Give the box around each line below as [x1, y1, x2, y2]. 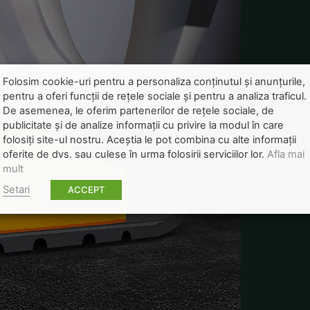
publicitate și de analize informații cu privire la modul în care [3, 118, 284, 131]
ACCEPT [68, 183, 104, 195]
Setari [3, 183, 30, 196]
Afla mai [267, 147, 304, 161]
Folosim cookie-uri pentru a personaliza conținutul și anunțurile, [3, 75, 305, 88]
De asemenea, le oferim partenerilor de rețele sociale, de [3, 104, 274, 117]
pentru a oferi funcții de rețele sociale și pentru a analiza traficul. [3, 89, 307, 102]
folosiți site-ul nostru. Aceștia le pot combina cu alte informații [3, 133, 296, 146]
